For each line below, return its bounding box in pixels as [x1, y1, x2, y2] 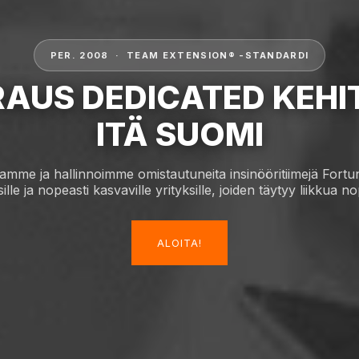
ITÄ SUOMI [95, 115, 264, 154]
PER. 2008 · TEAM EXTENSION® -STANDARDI [50, 50, 309, 61]
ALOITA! [157, 237, 202, 249]
